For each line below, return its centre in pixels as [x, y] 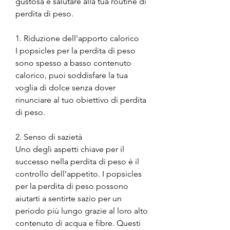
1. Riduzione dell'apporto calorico [77, 38]
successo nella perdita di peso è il [77, 161]
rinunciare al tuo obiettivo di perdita [81, 100]
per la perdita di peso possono [72, 186]
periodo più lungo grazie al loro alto [82, 210]
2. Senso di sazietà [49, 137]
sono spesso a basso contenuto [73, 63]
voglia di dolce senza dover [65, 87]
